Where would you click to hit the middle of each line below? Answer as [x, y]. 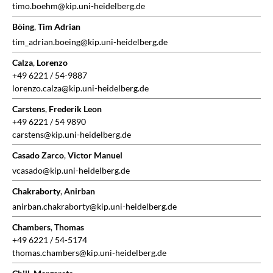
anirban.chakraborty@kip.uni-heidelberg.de [94, 207]
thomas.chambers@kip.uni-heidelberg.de [89, 253]
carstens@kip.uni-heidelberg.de [72, 135]
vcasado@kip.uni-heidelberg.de [71, 171]
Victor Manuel [95, 155]
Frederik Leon [75, 109]
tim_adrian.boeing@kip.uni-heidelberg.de [90, 42]
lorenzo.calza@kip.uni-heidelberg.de [80, 88]
